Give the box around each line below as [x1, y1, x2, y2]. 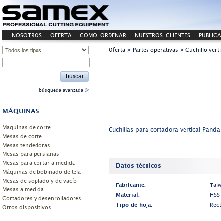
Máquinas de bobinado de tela [2, 167, 81, 177]
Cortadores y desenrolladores [2, 194, 81, 203]
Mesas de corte [2, 132, 42, 141]
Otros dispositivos [2, 203, 51, 212]
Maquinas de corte [2, 123, 51, 132]
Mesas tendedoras [2, 141, 50, 150]
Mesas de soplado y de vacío [2, 176, 77, 185]
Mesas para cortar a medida [2, 158, 75, 168]
